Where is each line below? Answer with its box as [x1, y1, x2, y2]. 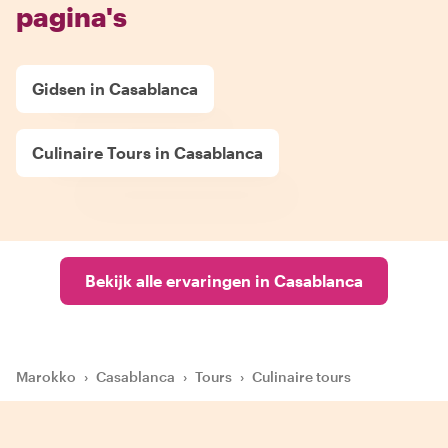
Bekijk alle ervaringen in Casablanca [85, 271, 363, 290]
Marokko [16, 368, 76, 385]
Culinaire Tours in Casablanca [32, 143, 263, 162]
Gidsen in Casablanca [32, 79, 198, 98]
